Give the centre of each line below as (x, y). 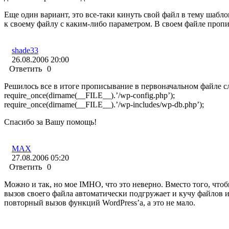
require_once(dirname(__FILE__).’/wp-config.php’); (89, 96)
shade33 (25, 51)
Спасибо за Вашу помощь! (50, 122)
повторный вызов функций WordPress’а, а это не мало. (100, 203)
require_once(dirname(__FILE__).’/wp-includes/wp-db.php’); (104, 105)
